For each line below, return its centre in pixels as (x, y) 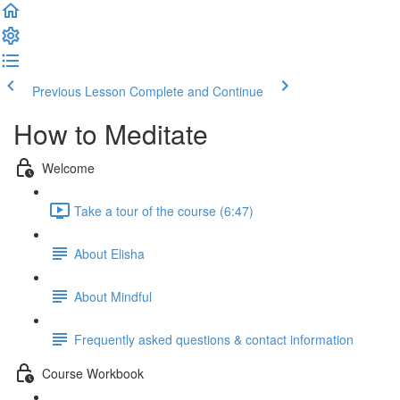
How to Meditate (111, 133)
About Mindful (113, 296)
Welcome (68, 167)
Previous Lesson (79, 91)
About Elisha (109, 253)
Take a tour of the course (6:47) (164, 210)
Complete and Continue (196, 91)
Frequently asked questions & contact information (214, 339)
